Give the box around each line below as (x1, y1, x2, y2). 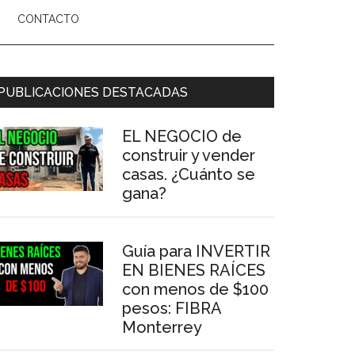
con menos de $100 (122, 280, 269, 299)
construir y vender (122, 146, 255, 165)
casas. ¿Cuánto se (122, 165, 255, 184)
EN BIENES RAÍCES (122, 261, 265, 280)
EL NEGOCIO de (122, 127, 242, 146)
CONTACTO (17, 13, 79, 25)
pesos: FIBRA (122, 299, 221, 318)
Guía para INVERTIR (122, 242, 270, 261)
